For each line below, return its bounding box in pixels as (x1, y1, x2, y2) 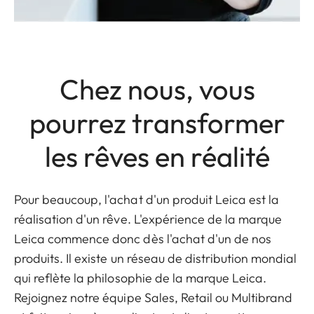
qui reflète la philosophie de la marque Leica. (14, 270, 267, 287)
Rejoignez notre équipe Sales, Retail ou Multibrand (14, 289, 293, 306)
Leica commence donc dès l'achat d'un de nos (14, 231, 272, 247)
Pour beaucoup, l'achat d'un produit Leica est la (14, 191, 280, 208)
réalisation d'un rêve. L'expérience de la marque (14, 211, 282, 228)
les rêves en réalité (44, 139, 270, 175)
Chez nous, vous (59, 71, 255, 107)
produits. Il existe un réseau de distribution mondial (14, 250, 297, 267)
